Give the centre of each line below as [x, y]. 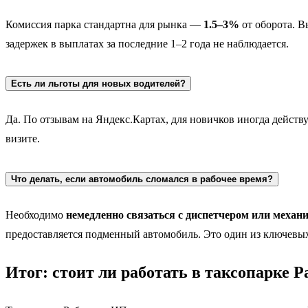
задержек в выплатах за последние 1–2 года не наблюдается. [147, 43]
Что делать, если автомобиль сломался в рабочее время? [142, 179]
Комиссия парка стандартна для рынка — [104, 24]
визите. [23, 139]
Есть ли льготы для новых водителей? [98, 84]
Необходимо [36, 215]
